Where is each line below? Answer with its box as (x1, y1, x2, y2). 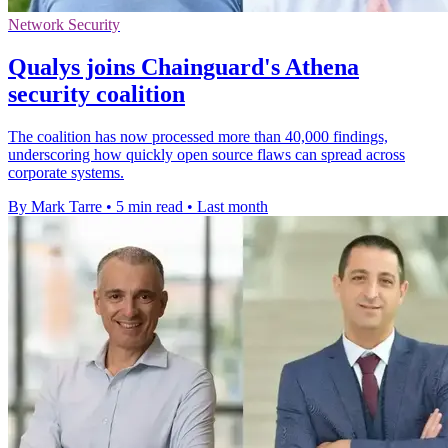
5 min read (116, 197, 183, 215)
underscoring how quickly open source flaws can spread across (8, 145, 405, 163)
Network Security (8, 16, 120, 34)
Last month (197, 197, 268, 215)
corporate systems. (8, 163, 124, 181)
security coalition (8, 80, 185, 107)
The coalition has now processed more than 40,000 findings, (8, 127, 388, 145)
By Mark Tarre (8, 197, 102, 215)
